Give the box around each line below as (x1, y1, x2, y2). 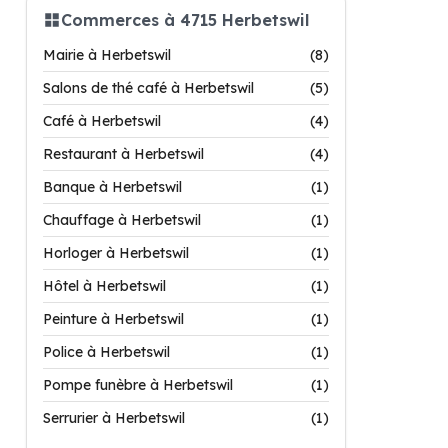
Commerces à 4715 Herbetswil (61, 9, 309, 30)
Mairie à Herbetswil (43, 46, 171, 64)
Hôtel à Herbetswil (43, 277, 166, 295)
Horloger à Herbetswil (43, 244, 189, 262)
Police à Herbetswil (43, 343, 170, 361)
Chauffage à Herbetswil (43, 211, 201, 229)
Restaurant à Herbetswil (43, 145, 204, 163)
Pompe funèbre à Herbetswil (43, 376, 233, 394)
